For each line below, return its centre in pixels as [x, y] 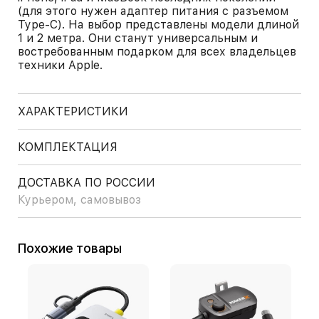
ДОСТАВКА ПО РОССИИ [87, 183]
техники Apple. [60, 65]
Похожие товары [74, 248]
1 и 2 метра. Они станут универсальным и [138, 38]
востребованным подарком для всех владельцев [157, 52]
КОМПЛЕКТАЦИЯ [68, 147]
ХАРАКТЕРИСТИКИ [73, 111]
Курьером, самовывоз [79, 200]
